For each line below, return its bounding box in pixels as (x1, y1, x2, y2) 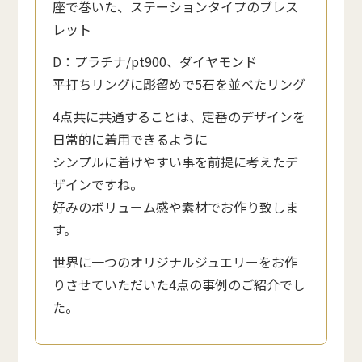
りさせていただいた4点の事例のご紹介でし (53, 274, 306, 294)
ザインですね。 (53, 174, 144, 194)
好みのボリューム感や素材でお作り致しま (53, 196, 299, 217)
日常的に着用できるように (53, 128, 208, 149)
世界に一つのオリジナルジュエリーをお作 (53, 251, 298, 271)
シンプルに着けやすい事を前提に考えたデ (53, 151, 299, 171)
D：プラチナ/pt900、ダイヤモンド (53, 51, 258, 71)
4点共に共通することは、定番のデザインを (53, 106, 306, 126)
